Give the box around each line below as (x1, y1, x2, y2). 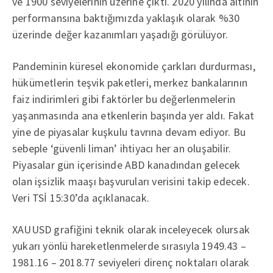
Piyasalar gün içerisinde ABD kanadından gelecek (12, 158, 241, 172)
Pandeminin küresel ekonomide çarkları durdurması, (12, 59, 255, 73)
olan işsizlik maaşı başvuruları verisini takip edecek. (12, 174, 250, 188)
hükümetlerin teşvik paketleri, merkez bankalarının (12, 76, 247, 90)
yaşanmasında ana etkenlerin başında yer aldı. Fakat (12, 108, 255, 122)
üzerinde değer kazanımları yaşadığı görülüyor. (12, 27, 229, 41)
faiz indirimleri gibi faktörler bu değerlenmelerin (12, 92, 235, 106)
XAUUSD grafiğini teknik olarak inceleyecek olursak (12, 222, 250, 236)
